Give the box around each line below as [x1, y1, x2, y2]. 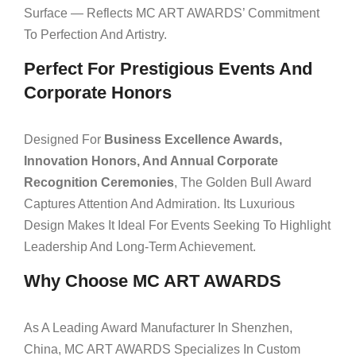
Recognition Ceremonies [24, 176, 174, 189]
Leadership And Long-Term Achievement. [24, 240, 256, 253]
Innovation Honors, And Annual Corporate [24, 154, 278, 168]
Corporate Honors [24, 83, 172, 103]
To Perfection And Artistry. [24, 28, 167, 41]
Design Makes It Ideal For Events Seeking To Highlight [24, 219, 331, 232]
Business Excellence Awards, [104, 133, 282, 146]
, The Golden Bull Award [174, 176, 311, 189]
